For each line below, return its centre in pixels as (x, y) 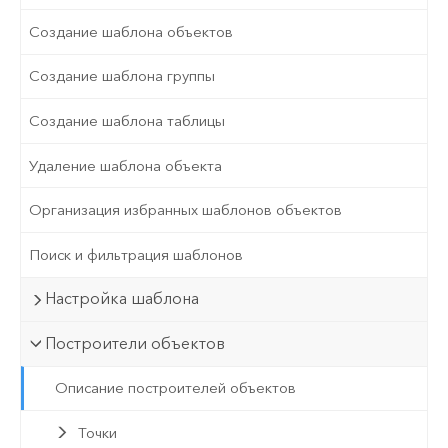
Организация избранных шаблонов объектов (186, 210)
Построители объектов (135, 343)
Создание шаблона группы (122, 76)
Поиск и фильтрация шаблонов (136, 254)
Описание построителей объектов (175, 388)
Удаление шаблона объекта (126, 165)
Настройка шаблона (122, 299)
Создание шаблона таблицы (127, 121)
